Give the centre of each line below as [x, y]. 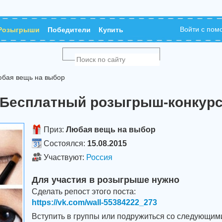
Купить [111, 30]
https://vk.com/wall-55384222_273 [94, 202]
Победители [69, 30]
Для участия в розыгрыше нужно [106, 180]
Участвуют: [64, 157]
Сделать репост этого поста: [84, 192]
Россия [99, 157]
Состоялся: [64, 143]
